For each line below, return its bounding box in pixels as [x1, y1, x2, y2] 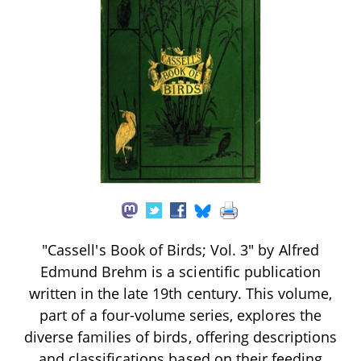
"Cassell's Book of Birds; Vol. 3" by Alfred [42, 239, 319, 259]
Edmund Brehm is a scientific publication [39, 261, 322, 281]
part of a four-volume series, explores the [39, 305, 322, 325]
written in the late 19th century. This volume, [28, 283, 333, 303]
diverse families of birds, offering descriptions [23, 326, 338, 346]
